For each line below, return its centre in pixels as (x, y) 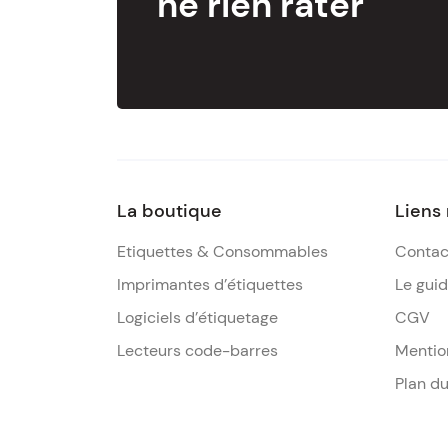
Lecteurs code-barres (197, 350)
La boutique (169, 210)
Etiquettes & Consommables (222, 251)
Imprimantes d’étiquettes (210, 284)
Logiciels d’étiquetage (197, 317)
